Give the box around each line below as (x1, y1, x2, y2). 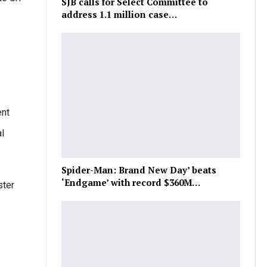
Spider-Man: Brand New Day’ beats (61, 164, 217, 176)
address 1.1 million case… (61, 8, 178, 21)
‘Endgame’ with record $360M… (61, 176, 201, 189)
